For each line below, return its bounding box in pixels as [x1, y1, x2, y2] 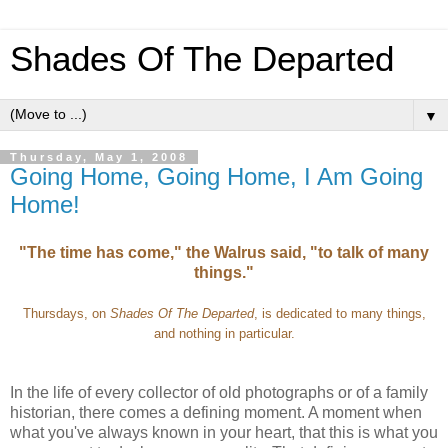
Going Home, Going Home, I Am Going [10, 163, 423, 190]
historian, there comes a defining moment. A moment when [10, 403, 422, 421]
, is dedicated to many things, [253, 305, 426, 321]
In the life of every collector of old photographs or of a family [10, 383, 428, 401]
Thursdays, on [22, 305, 110, 321]
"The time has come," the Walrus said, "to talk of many [19, 243, 429, 261]
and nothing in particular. [153, 325, 295, 341]
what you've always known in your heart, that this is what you [10, 423, 438, 441]
